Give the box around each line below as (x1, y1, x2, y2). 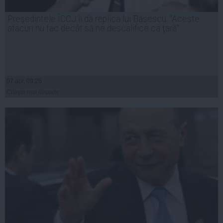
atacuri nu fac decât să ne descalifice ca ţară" (7, 23, 179, 34)
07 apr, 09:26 (6, 78, 42, 85)
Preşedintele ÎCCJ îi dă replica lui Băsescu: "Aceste (7, 14, 200, 24)
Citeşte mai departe (6, 89, 59, 96)
